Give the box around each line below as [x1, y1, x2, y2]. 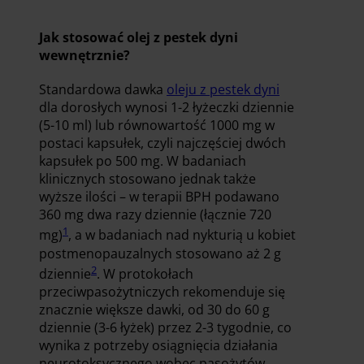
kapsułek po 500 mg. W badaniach [39, 152, 246, 171]
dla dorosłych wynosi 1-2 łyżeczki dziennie [39, 98, 294, 117]
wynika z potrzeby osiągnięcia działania [39, 336, 278, 354]
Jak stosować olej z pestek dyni [39, 28, 238, 47]
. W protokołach [97, 264, 193, 283]
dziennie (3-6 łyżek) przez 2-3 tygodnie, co [39, 318, 292, 336]
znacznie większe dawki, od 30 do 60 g [39, 300, 270, 318]
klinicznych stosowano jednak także [39, 170, 256, 188]
